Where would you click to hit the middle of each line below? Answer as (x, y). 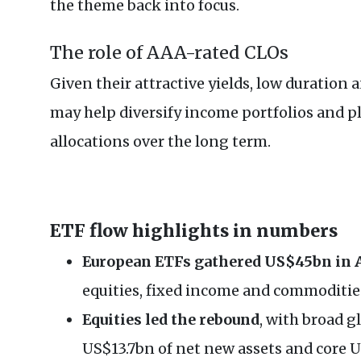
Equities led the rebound (171, 320)
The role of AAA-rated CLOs (169, 53)
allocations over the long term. (160, 142)
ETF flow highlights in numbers (194, 231)
